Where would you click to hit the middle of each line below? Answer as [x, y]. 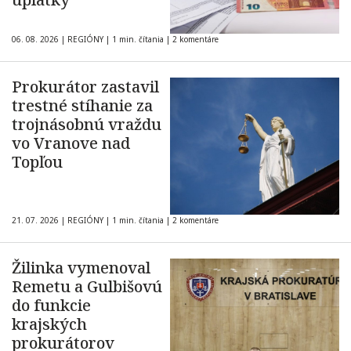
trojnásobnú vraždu [87, 124]
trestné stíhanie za [82, 105]
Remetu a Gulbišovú [87, 286]
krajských [49, 324]
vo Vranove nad [71, 143]
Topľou [37, 162]
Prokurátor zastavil [85, 87]
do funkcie [51, 305]
